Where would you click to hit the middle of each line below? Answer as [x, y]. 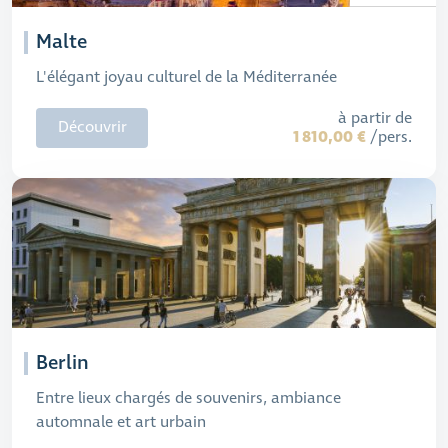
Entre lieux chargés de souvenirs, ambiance [188, 398]
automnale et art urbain [121, 422]
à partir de [375, 118]
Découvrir [92, 127]
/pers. [389, 137]
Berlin [62, 363]
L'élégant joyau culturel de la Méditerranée [186, 77]
